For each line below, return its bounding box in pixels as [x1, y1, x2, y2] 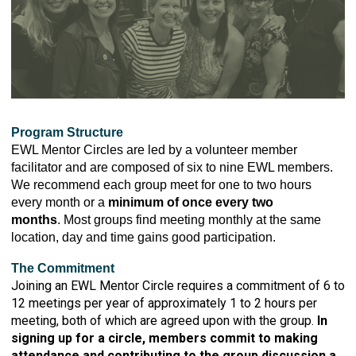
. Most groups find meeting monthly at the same [57, 212, 321, 226]
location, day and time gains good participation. [11, 230, 276, 244]
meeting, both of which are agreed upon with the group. [11, 312, 317, 328]
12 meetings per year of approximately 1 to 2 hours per [11, 295, 317, 311]
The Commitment [11, 261, 114, 275]
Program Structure [11, 125, 123, 139]
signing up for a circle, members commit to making [11, 330, 318, 346]
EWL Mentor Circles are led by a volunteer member [11, 142, 297, 157]
